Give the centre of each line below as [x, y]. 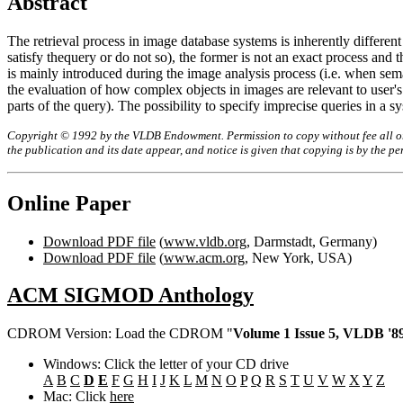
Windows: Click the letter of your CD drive [166, 364]
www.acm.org [204, 257]
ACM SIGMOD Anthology [130, 296]
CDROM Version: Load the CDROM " [120, 334]
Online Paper [69, 203]
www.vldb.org [205, 241]
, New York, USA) [298, 257]
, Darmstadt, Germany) [312, 241]
